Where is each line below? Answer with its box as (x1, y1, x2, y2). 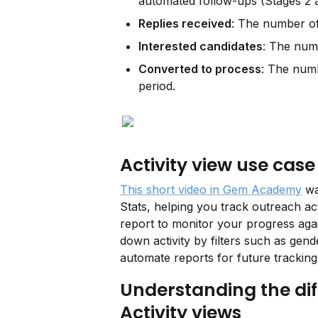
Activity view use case (120, 153, 315, 177)
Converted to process (138, 62, 261, 76)
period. (138, 79, 175, 93)
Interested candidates (138, 39, 263, 53)
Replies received (138, 16, 231, 31)
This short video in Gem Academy (120, 182, 302, 197)
